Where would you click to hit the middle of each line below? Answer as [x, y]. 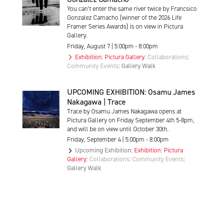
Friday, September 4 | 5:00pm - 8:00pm [118, 140]
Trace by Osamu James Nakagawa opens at [124, 111]
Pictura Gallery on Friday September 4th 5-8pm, [130, 120]
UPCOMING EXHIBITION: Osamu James [131, 92]
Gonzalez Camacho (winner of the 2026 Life [124, 18]
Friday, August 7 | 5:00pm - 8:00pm [112, 46]
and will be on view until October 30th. [118, 129]
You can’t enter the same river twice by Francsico [132, 9]
